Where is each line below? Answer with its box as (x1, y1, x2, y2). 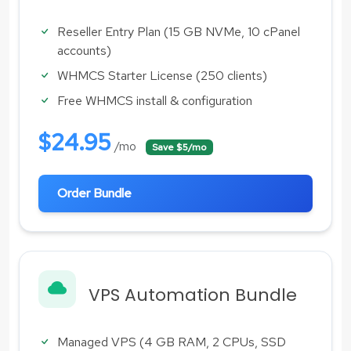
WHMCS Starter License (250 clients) (57, 67, 267, 84)
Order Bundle (57, 184, 132, 201)
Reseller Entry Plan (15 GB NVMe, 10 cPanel (57, 23, 300, 40)
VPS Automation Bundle (89, 282, 297, 307)
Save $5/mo (151, 140, 207, 154)
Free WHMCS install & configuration (57, 92, 252, 109)
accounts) (57, 42, 111, 59)
